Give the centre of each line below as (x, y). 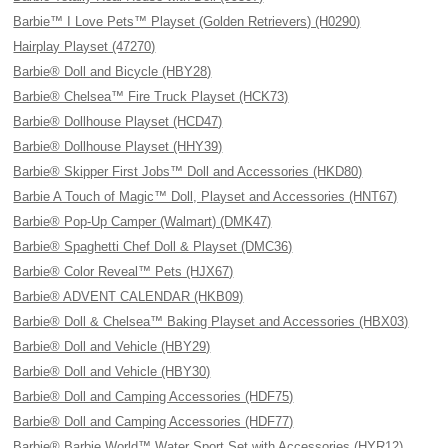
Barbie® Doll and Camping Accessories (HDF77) (153, 421)
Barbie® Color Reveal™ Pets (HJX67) (123, 271)
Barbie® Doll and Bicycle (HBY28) (112, 71)
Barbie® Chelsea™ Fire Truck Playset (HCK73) (151, 96)
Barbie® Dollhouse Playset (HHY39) (118, 146)
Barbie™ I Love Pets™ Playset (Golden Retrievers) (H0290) (187, 21)
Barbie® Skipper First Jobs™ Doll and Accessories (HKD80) (188, 171)
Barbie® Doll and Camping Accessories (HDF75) (153, 396)
